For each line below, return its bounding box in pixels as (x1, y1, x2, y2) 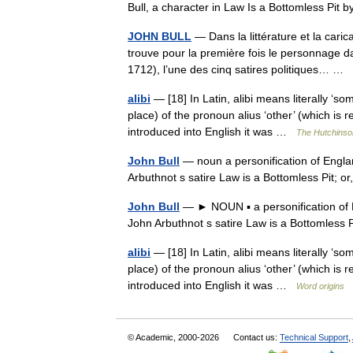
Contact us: (233, 333, 280, 342)
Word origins (296, 281, 344, 291)
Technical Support (280, 333, 348, 342)
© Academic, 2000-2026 (128, 333, 221, 342)
